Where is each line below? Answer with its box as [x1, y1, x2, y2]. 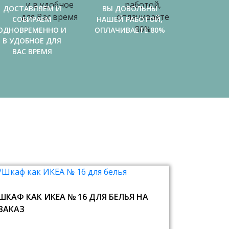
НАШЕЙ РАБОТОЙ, [97, 14, 163, 24]
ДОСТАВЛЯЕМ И [3, 4, 61, 13]
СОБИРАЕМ [12, 14, 52, 24]
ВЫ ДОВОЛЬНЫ [102, 4, 157, 13]
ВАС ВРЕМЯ [12, 47, 52, 56]
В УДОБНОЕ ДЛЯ [3, 36, 61, 45]
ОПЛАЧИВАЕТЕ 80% [94, 25, 165, 35]
